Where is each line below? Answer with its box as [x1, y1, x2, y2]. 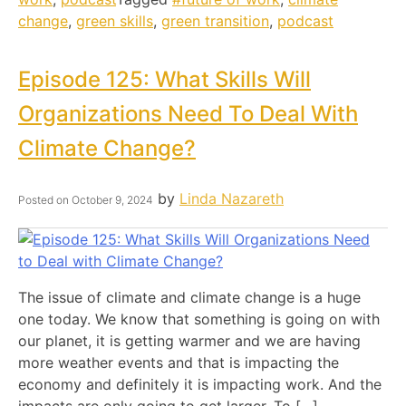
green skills [76, 11, 153, 30]
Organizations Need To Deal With [18, 100, 358, 127]
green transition [161, 11, 269, 30]
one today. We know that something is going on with [18, 309, 380, 328]
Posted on [18, 192, 72, 207]
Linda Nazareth [179, 188, 284, 208]
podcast [277, 11, 333, 30]
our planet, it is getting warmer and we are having [18, 331, 361, 350]
